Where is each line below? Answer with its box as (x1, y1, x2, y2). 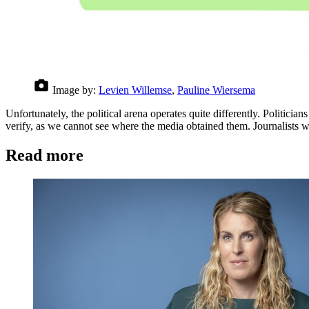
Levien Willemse (99, 83, 172, 96)
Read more (6, 146, 83, 164)
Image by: (52, 83, 96, 96)
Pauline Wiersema (177, 83, 255, 96)
